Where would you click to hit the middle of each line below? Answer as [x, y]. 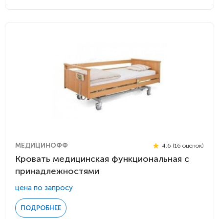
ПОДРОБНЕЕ [41, 208]
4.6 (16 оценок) [182, 145]
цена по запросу [44, 188]
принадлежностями [57, 171]
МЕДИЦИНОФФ [42, 145]
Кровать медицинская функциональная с [102, 159]
